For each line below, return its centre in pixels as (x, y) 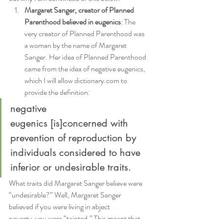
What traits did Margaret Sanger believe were (76, 183)
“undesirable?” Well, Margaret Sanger (66, 195)
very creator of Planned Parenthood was (85, 33)
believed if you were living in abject (60, 207)
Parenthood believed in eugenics (73, 22)
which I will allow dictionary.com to (77, 80)
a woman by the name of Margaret (76, 45)
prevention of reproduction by (75, 138)
